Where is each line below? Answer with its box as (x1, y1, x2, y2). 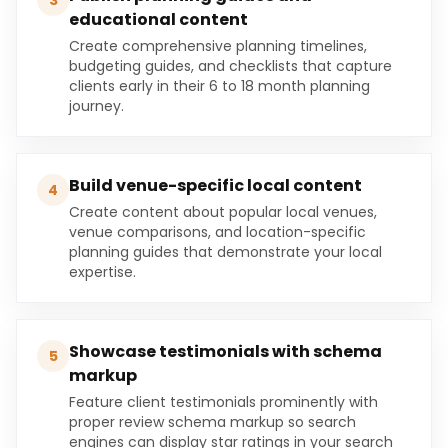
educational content (69, 8, 248, 31)
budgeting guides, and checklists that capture (69, 56, 392, 76)
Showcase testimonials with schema (69, 340, 382, 363)
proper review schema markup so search (69, 412, 356, 432)
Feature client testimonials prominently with (69, 392, 378, 412)
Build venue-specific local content (69, 174, 362, 197)
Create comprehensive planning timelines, (69, 36, 367, 56)
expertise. (69, 262, 136, 282)
